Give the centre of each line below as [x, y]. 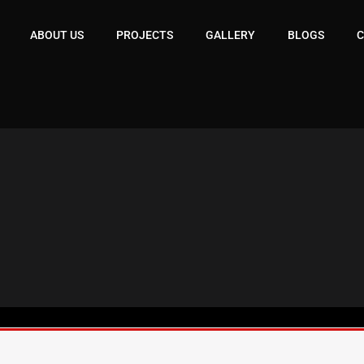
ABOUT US [57, 35]
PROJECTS [145, 35]
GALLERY [231, 35]
